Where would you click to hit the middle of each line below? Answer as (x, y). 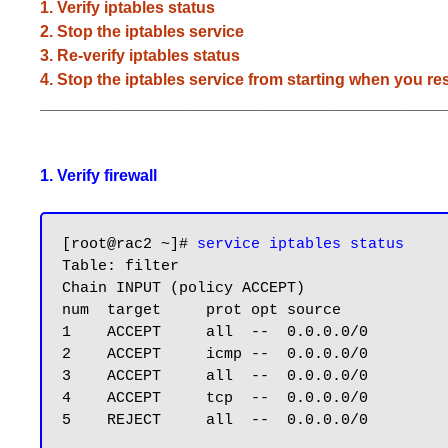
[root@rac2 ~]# (129, 244)
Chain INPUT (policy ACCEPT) (183, 288)
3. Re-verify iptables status (140, 55)
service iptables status (300, 244)
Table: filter (120, 266)
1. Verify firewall (98, 175)
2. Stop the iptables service (142, 31)
